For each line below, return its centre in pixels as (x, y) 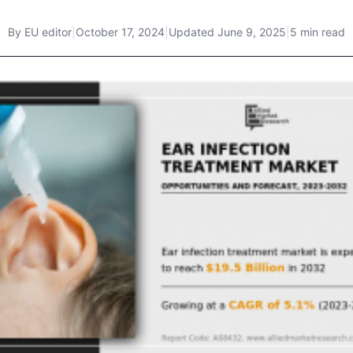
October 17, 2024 (120, 32)
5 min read (318, 32)
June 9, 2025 (252, 32)
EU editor (48, 32)
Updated (193, 32)
